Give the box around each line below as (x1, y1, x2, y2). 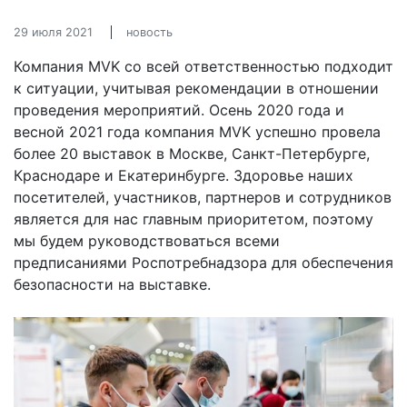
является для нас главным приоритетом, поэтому (14, 210, 373, 228)
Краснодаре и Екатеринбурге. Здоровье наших (14, 166, 353, 184)
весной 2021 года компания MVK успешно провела (14, 123, 381, 141)
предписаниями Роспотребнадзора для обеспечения (14, 253, 393, 272)
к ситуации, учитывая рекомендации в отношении (14, 79, 379, 97)
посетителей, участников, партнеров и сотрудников (14, 188, 392, 206)
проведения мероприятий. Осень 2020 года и (14, 101, 344, 119)
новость (126, 25, 173, 39)
